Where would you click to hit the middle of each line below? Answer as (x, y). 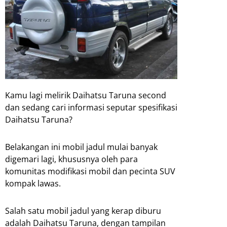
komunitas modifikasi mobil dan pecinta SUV (90, 171)
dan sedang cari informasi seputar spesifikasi (91, 107)
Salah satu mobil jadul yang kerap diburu (83, 211)
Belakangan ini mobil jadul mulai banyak (81, 147)
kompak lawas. (33, 183)
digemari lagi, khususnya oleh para (71, 159)
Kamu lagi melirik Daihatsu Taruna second (86, 95)
